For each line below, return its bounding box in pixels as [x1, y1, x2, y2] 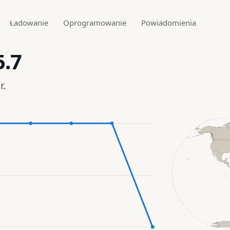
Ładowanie [9, 17, 48, 28]
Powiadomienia [141, 17, 196, 28]
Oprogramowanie [63, 17, 126, 28]
